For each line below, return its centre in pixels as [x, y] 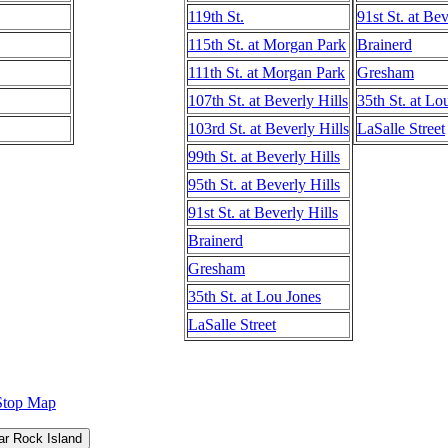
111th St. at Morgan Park [266, 72]
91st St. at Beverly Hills [263, 212]
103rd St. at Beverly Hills [268, 128]
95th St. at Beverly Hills [264, 184]
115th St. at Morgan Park [267, 44]
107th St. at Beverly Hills [268, 100]
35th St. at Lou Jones [254, 296]
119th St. [216, 16]
